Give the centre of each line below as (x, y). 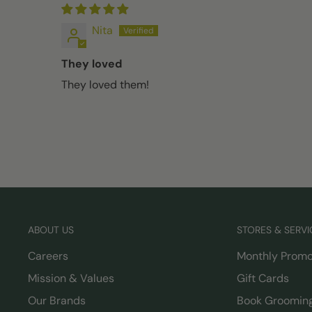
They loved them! (105, 85)
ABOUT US (51, 230)
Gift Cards (263, 279)
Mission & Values (71, 279)
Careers (48, 256)
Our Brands (57, 301)
